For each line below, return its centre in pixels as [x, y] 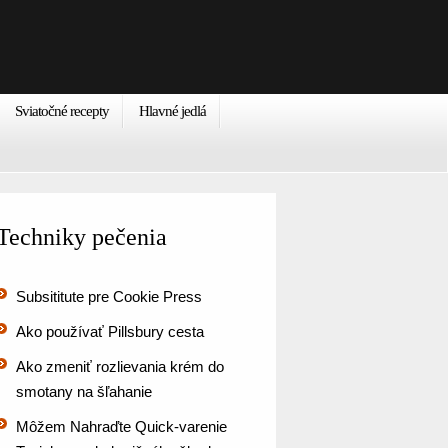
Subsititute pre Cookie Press [109, 296]
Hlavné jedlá [172, 111]
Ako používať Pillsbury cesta [110, 331]
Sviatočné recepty [62, 111]
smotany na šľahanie [84, 391]
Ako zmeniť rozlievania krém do [120, 366]
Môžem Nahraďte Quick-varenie [121, 426]
